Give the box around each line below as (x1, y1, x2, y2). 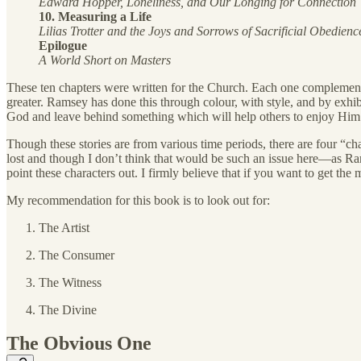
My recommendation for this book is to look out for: (6, 193, 270, 207)
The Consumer (39, 247, 114, 262)
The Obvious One (6, 333, 151, 355)
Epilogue (39, 38, 87, 52)
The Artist (39, 220, 89, 234)
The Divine (39, 302, 97, 317)
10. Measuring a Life (39, 9, 151, 23)
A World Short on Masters (39, 52, 171, 67)
